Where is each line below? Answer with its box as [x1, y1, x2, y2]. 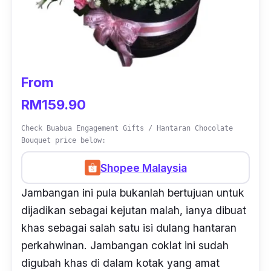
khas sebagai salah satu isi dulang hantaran [21, 221, 237, 235]
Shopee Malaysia [100, 161, 187, 174]
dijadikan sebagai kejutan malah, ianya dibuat [21, 204, 246, 217]
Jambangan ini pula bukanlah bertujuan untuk [21, 186, 244, 200]
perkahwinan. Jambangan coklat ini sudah [21, 239, 229, 252]
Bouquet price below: [21, 136, 106, 145]
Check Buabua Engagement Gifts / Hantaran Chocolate [21, 124, 233, 133]
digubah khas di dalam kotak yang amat [21, 256, 220, 270]
